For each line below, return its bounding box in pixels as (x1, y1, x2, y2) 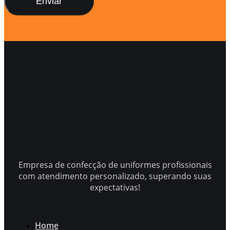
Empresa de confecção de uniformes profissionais (18, 159, 212, 171)
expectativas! (90, 182, 140, 194)
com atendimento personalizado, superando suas (18, 170, 212, 182)
